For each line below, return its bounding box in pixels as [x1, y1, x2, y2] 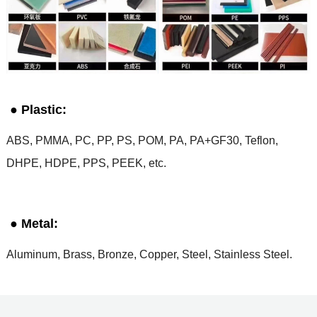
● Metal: [6, 217, 58, 231]
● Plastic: [6, 103, 67, 117]
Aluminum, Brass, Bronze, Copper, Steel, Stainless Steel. [6, 248, 292, 261]
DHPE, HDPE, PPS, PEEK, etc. [6, 157, 166, 170]
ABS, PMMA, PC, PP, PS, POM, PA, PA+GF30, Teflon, [6, 134, 278, 147]
